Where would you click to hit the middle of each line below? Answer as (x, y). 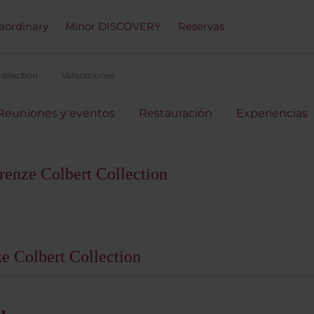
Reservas (201, 26)
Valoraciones (88, 75)
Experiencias (272, 113)
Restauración (176, 113)
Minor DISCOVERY (113, 26)
